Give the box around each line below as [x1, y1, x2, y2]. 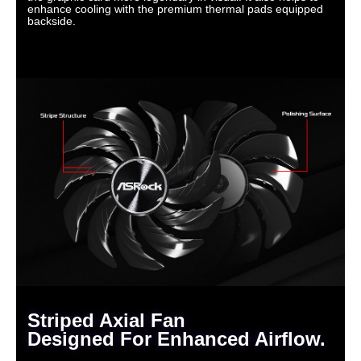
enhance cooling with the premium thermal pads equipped [27, 2, 323, 15]
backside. [27, 14, 76, 27]
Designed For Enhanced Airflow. [27, 327, 326, 350]
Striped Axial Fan [27, 309, 185, 331]
